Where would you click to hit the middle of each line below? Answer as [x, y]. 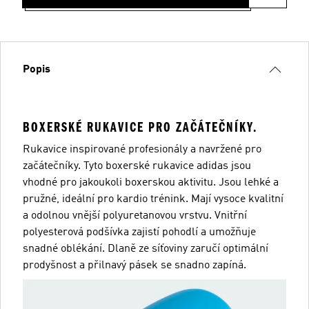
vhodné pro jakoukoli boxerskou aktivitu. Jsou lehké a [151, 183]
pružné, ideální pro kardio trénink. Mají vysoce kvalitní [153, 199]
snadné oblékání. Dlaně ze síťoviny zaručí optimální [146, 249]
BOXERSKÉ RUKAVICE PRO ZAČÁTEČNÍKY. [140, 127]
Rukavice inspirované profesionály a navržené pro [142, 150]
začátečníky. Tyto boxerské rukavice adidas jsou [137, 166]
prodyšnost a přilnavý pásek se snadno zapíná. [134, 266]
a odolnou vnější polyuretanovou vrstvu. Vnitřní [135, 216]
